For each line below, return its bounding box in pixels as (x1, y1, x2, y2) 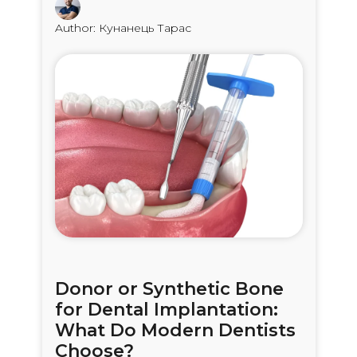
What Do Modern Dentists (54, 319, 296, 341)
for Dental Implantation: (54, 298, 278, 320)
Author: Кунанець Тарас (54, 21, 191, 36)
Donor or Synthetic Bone (54, 277, 284, 300)
